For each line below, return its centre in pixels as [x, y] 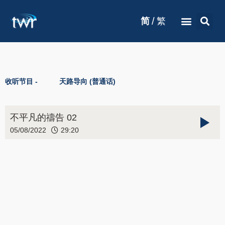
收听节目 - [21, 81]
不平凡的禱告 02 [43, 118]
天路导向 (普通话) [87, 81]
